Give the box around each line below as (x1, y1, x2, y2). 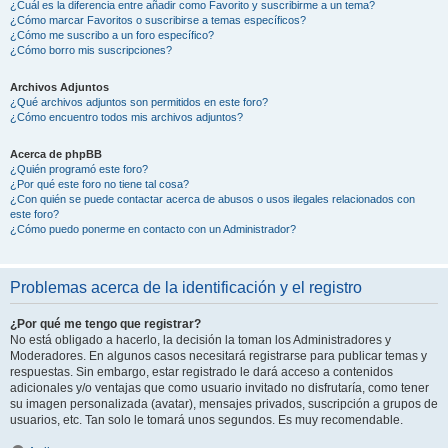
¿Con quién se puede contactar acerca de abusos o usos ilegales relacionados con (10, 193, 415, 205)
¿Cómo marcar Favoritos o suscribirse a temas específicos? (10, 14, 306, 26)
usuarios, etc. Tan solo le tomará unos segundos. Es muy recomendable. (10, 413, 403, 427)
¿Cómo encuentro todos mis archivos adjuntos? (10, 111, 243, 123)
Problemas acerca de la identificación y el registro (10, 279, 362, 296)
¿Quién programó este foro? (10, 163, 148, 175)
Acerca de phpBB (10, 148, 102, 160)
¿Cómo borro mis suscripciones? (10, 44, 172, 56)
